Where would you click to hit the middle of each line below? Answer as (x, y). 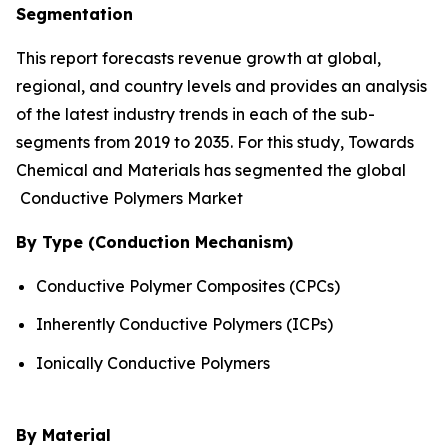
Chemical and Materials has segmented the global (211, 169)
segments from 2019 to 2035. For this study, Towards (215, 141)
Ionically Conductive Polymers (153, 363)
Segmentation (74, 13)
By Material (63, 435)
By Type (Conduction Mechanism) (154, 241)
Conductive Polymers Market (129, 197)
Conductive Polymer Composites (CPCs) (188, 285)
